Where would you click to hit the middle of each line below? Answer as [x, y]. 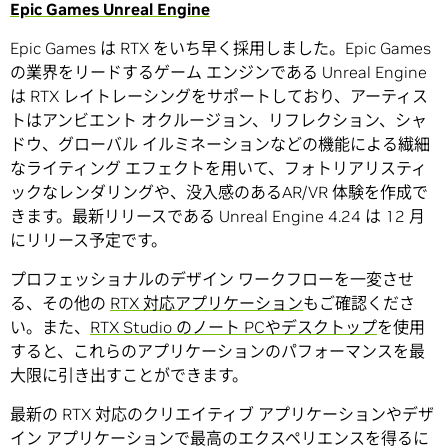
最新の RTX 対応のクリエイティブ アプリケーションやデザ [222, 414]
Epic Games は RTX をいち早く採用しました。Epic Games [220, 48]
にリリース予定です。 [88, 240]
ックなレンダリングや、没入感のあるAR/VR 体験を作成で [219, 192]
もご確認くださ [359, 303]
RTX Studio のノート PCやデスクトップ [233, 327]
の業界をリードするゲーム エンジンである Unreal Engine [218, 72]
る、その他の [60, 303]
